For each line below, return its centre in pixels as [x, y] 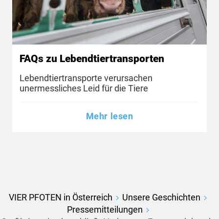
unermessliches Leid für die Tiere [84, 88]
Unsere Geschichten [161, 197]
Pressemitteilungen [105, 210]
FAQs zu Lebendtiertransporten [92, 59]
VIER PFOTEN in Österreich [61, 197]
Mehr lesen [109, 116]
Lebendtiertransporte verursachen [86, 78]
